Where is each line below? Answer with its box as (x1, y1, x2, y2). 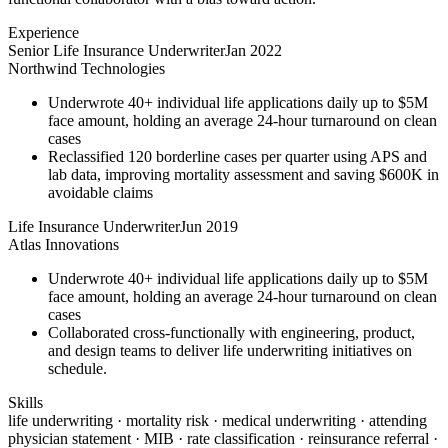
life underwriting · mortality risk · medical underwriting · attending (8, 412, 427, 430)
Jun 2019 (180, 218, 238, 236)
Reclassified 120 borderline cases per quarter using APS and (48, 148, 427, 166)
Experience (8, 24, 79, 42)
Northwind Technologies (8, 60, 165, 78)
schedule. (48, 360, 107, 378)
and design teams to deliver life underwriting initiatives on (48, 342, 412, 360)
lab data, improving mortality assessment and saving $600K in (48, 166, 439, 184)
